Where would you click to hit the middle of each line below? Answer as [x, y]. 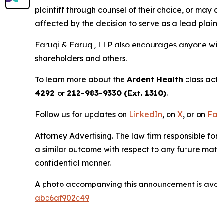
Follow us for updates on [82, 114]
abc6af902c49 [62, 197]
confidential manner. [73, 163]
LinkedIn [146, 114]
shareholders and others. [81, 58]
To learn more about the [81, 79]
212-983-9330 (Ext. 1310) [116, 93]
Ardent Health [155, 79]
